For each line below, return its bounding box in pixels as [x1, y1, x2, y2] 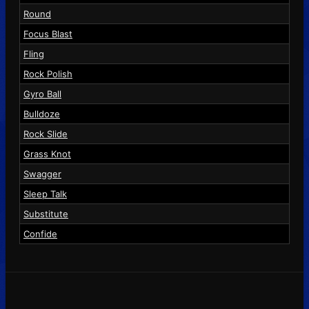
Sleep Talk [23, 188, 67, 199]
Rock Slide [23, 128, 68, 139]
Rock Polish [23, 68, 72, 79]
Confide [23, 228, 57, 239]
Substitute [23, 208, 68, 219]
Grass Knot [23, 148, 71, 159]
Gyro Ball [23, 88, 61, 99]
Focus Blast [23, 28, 72, 39]
